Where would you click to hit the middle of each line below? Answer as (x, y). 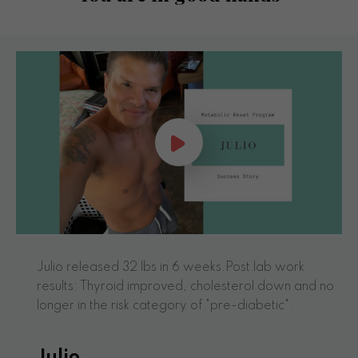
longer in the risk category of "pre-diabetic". (165, 306)
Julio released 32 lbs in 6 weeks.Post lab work (171, 268)
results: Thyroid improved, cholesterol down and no (185, 287)
